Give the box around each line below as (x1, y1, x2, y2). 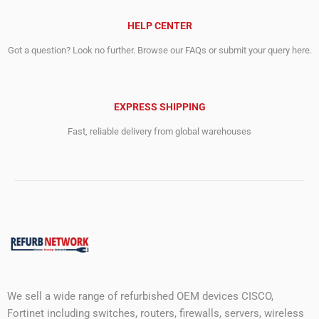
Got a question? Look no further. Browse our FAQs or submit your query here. (7, 45, 312, 56)
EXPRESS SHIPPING (113, 101, 206, 113)
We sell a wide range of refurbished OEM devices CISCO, (7, 290, 273, 303)
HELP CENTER (127, 20, 192, 32)
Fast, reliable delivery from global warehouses (68, 126, 251, 137)
